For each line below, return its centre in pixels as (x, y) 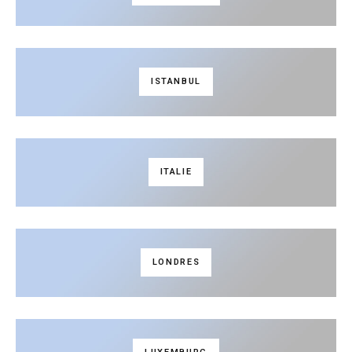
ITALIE (176, 172)
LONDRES (176, 262)
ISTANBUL (176, 82)
